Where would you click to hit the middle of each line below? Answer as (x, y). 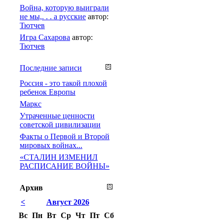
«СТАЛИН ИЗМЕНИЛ (59, 157)
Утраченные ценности (57, 115)
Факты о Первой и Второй (65, 136)
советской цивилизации (60, 124)
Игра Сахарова (45, 37)
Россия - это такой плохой (63, 83)
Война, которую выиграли (64, 7)
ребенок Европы (48, 92)
